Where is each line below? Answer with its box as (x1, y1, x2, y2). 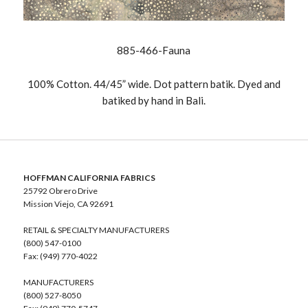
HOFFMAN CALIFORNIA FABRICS (23, 173, 155, 184)
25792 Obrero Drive (23, 186, 98, 197)
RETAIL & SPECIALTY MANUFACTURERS (23, 225, 169, 236)
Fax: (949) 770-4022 (23, 251, 98, 262)
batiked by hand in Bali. (102, 94, 206, 107)
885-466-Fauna (117, 44, 191, 57)
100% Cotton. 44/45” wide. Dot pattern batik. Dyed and (27, 78, 280, 91)
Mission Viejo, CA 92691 (23, 199, 113, 210)
